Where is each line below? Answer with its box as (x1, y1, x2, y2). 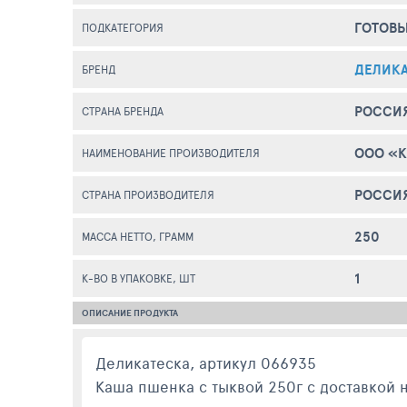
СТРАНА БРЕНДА (82, 104, 164, 118)
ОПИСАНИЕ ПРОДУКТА (82, 306, 178, 320)
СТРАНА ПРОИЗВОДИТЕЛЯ (82, 187, 214, 202)
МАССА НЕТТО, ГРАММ (82, 229, 194, 243)
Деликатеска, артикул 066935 (95, 352, 316, 373)
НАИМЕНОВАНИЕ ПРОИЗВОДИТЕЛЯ (82, 145, 260, 160)
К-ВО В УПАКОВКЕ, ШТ (82, 271, 195, 285)
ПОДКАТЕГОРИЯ (82, 20, 164, 35)
